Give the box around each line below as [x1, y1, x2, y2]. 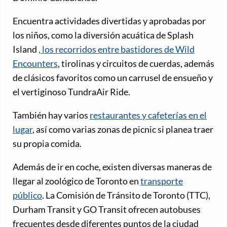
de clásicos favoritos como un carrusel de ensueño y [13, 71, 213, 83]
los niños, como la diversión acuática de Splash [13, 29, 194, 41]
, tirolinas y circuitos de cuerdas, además [58, 57, 214, 69]
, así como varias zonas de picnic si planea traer [32, 123, 213, 135]
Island [13, 43, 39, 55]
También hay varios [13, 109, 90, 121]
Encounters [13, 57, 58, 69]
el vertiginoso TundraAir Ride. [13, 86, 130, 97]
